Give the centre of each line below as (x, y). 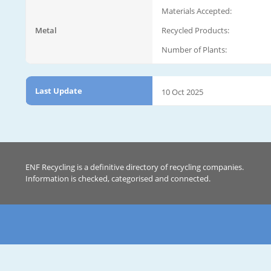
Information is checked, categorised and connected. (118, 178)
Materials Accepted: (197, 11)
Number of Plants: (194, 49)
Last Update (59, 90)
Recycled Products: (195, 30)
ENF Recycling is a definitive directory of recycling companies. (135, 167)
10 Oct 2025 (182, 92)
